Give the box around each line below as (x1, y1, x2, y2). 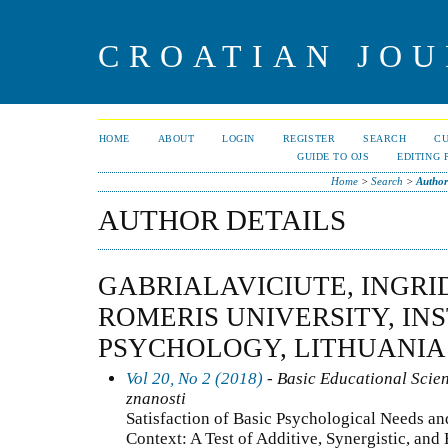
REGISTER (282, 133, 336, 144)
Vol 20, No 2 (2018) (126, 368, 263, 388)
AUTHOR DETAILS (98, 204, 346, 236)
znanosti (126, 388, 186, 408)
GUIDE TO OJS (297, 151, 370, 162)
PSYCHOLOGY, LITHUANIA (98, 332, 446, 363)
